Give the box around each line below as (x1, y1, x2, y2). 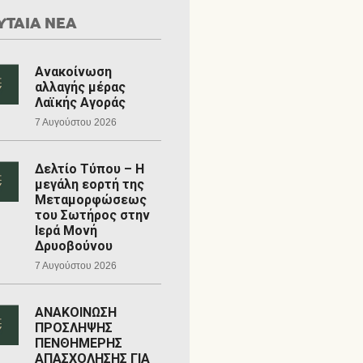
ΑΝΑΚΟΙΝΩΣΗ (34, 305, 117, 320)
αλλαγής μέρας (34, 79, 126, 95)
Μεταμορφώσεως (34, 192, 147, 207)
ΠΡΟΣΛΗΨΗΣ (34, 320, 113, 335)
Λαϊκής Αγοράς (34, 95, 126, 110)
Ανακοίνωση (34, 64, 112, 79)
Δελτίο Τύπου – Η (34, 161, 144, 177)
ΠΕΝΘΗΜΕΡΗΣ (34, 335, 122, 351)
